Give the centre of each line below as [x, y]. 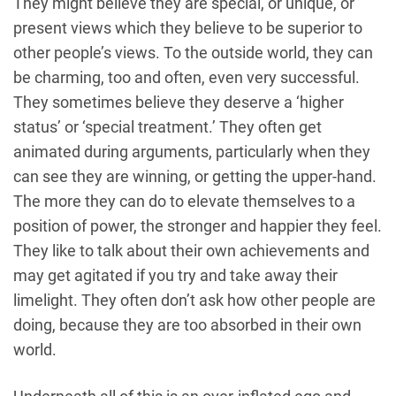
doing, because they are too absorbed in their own [187, 325]
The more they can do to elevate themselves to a [184, 201]
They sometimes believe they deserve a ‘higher [179, 102]
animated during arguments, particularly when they [192, 152]
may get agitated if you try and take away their [175, 275]
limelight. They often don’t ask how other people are [194, 300]
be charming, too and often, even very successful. [187, 77]
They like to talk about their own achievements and [191, 251]
